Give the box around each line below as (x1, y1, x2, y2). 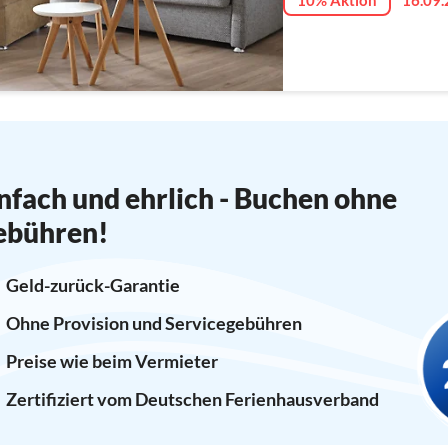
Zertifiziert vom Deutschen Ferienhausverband (5, 387, 379, 410)
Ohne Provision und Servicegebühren (5, 311, 302, 334)
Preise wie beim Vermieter (5, 349, 218, 372)
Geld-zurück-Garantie (5, 273, 180, 296)
